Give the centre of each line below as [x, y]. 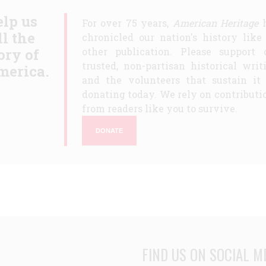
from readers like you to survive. [160, 109]
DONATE [109, 130]
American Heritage [216, 23]
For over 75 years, [127, 23]
